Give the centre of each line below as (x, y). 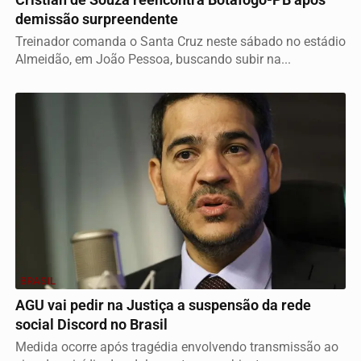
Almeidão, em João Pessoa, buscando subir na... (153, 59)
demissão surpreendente (97, 19)
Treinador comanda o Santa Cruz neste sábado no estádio (180, 41)
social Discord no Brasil (91, 325)
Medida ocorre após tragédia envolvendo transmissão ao (177, 347)
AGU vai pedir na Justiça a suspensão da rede (163, 306)
